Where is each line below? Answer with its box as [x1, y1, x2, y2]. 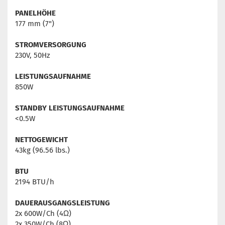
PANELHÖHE [15, 9, 56, 18]
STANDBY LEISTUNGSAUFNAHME [15, 103, 125, 113]
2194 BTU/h [15, 177, 54, 187]
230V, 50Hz [15, 51, 50, 60]
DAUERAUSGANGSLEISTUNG [15, 198, 110, 208]
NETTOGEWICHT [15, 135, 68, 145]
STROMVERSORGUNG [15, 40, 86, 50]
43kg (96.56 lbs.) [15, 146, 70, 155]
